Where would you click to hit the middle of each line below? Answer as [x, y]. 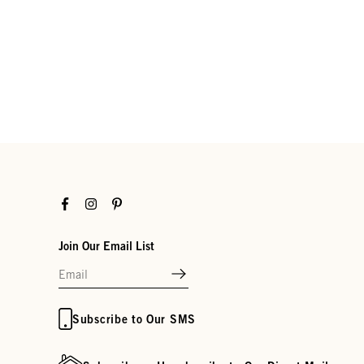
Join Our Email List [106, 246]
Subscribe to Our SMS [134, 318]
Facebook [81, 203]
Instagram [109, 203]
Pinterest [132, 203]
